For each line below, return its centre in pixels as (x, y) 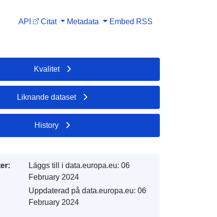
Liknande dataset (47, 97)
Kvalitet (46, 69)
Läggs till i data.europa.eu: (74, 165)
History (47, 125)
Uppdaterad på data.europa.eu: (82, 190)
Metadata (83, 21)
